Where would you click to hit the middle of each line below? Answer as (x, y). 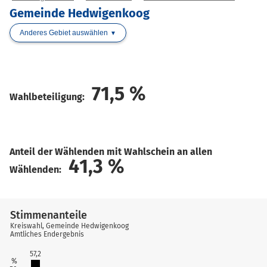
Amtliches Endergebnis (47, 234)
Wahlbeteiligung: (48, 97)
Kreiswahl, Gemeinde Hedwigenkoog (70, 226)
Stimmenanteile (49, 215)
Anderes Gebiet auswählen (64, 33)
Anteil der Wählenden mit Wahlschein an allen (111, 151)
